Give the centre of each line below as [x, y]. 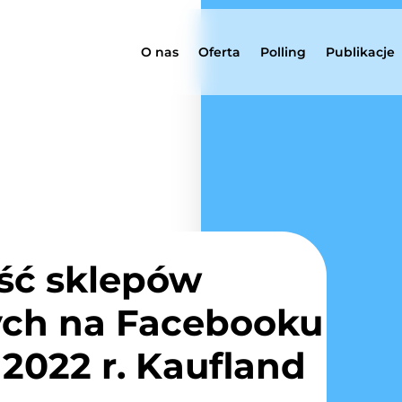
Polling [284, 52]
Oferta [220, 52]
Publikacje [361, 52]
